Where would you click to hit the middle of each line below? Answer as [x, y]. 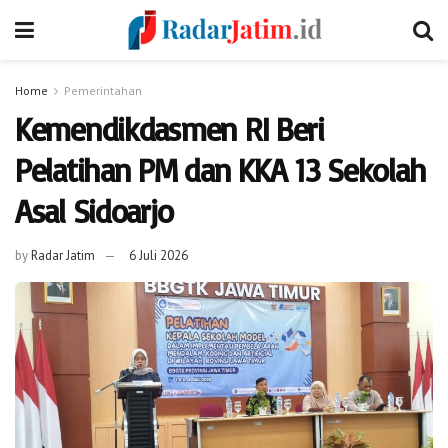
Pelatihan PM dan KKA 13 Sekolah [220, 170]
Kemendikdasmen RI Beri [169, 129]
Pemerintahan [103, 90]
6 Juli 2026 [158, 255]
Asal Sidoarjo [94, 211]
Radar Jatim [63, 255]
